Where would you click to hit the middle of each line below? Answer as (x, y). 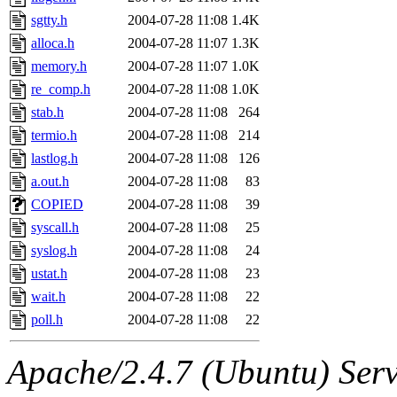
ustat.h (49, 273)
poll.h (47, 319)
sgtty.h (49, 19)
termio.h (54, 135)
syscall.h (55, 227)
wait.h (48, 296)
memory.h (59, 66)
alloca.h (53, 43)
